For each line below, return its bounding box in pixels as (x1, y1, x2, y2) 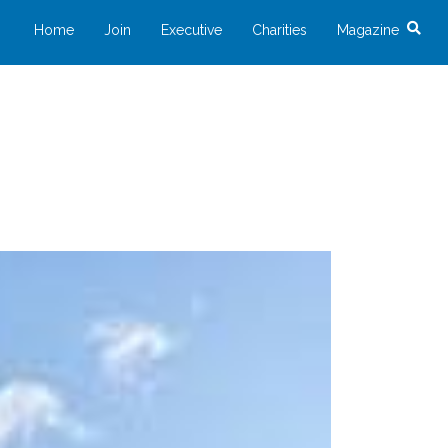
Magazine (337, 22, 399, 38)
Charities (252, 22, 307, 38)
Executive (161, 22, 222, 38)
